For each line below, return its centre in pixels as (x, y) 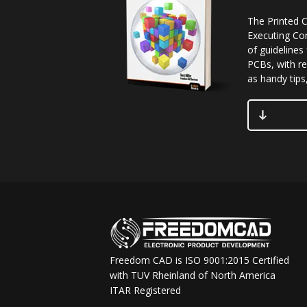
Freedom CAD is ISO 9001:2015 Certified (199, 260)
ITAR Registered (145, 291)
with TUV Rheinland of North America (193, 275)
